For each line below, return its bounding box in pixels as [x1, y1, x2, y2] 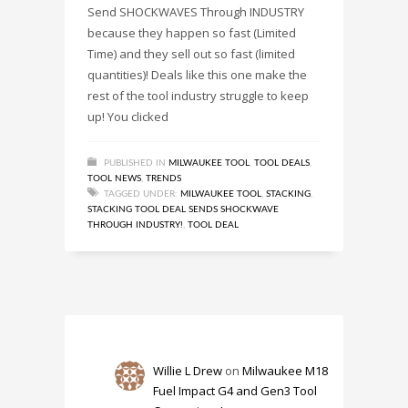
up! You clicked [87, 108, 168, 126]
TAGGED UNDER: [104, 189, 178, 199]
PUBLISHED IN [104, 158, 166, 168]
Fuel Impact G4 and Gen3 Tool [153, 382, 318, 400]
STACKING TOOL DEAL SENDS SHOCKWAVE [87, 205, 279, 215]
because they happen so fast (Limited [87, 25, 296, 42]
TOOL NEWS [87, 174, 141, 184]
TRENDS [146, 174, 181, 184]
